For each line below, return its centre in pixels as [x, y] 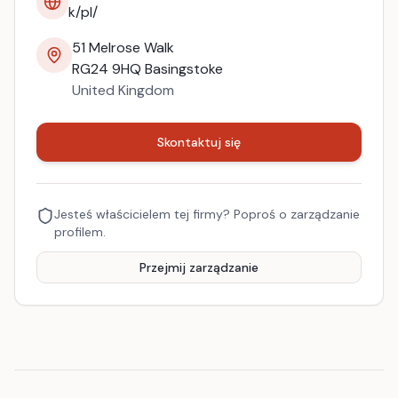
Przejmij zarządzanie [199, 267]
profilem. [80, 232]
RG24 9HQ [107, 69]
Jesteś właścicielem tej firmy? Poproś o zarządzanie [207, 214]
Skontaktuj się [199, 142]
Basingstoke [184, 69]
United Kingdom [123, 90]
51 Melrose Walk [123, 48]
